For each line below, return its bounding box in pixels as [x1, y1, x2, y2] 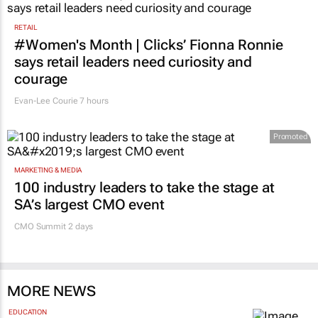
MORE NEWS [7, 282, 96, 300]
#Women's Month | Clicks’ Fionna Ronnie [14, 35, 284, 53]
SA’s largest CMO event [14, 195, 165, 213]
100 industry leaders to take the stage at [14, 178, 275, 196]
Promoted [273, 131, 307, 141]
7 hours [77, 94, 109, 105]
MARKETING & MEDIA [14, 165, 82, 174]
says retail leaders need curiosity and [14, 52, 253, 70]
